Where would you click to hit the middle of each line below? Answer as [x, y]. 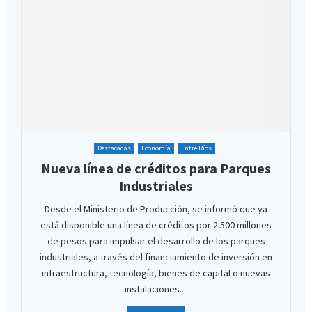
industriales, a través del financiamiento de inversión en [156, 257]
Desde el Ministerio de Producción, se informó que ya [156, 209]
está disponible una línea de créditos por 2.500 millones [156, 225]
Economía [156, 148]
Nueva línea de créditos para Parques [156, 168]
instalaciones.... [156, 289]
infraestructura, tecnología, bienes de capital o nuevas [156, 273]
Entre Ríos [196, 148]
